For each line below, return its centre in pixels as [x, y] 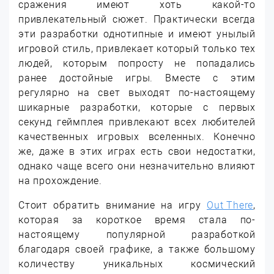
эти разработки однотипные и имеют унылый [137, 34]
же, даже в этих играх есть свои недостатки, [137, 151]
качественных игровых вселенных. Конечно [137, 137]
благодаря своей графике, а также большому [137, 249]
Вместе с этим [210, 78]
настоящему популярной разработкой [137, 235]
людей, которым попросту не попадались [137, 63]
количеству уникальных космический [137, 264]
